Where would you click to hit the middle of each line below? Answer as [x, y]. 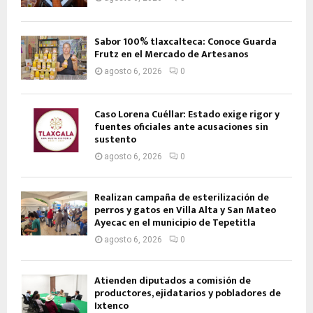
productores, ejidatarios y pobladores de [188, 293]
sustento [115, 140]
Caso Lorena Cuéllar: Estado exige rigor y [187, 115]
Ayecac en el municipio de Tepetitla [175, 223]
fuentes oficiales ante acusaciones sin [181, 127]
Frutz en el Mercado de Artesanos [172, 54]
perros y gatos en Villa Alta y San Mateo [185, 210]
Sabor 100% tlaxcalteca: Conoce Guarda [185, 41]
